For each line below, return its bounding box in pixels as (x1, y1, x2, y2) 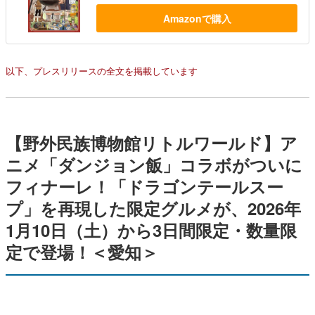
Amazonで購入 (162, 11, 231, 25)
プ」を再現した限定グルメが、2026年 (6, 195, 301, 220)
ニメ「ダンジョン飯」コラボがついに (6, 152, 302, 176)
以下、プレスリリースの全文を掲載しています (6, 63, 198, 77)
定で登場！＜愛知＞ (6, 239, 158, 264)
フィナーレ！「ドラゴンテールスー (6, 174, 283, 198)
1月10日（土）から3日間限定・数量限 (6, 217, 297, 242)
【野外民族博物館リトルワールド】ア (6, 130, 297, 155)
